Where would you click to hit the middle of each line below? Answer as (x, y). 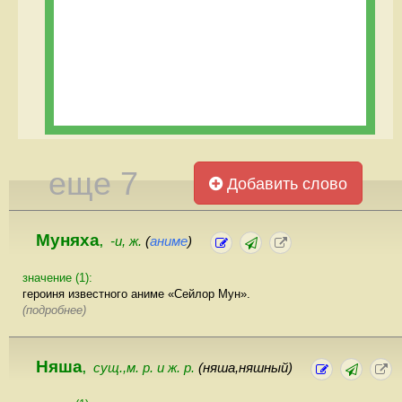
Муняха (68, 240)
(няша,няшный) (245, 367)
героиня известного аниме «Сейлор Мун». (136, 293)
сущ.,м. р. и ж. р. (146, 367)
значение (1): (57, 277)
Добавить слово (285, 184)
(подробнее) (54, 310)
